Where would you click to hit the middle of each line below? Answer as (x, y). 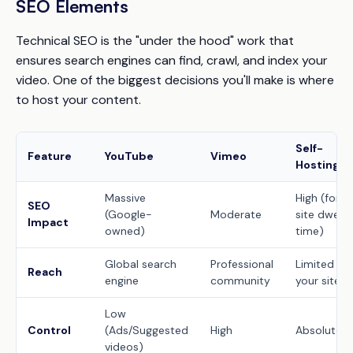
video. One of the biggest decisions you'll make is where (175, 80)
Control (49, 330)
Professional (242, 264)
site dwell (320, 214)
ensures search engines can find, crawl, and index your (172, 60)
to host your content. (78, 99)
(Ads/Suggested (147, 330)
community (240, 280)
